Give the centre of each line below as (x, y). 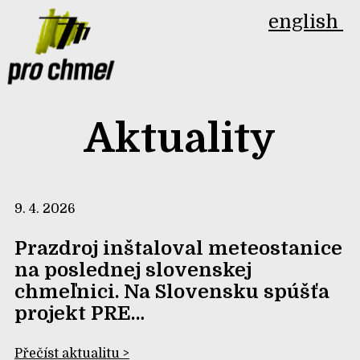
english (306, 21)
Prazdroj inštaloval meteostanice (178, 249)
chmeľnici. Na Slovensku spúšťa (172, 292)
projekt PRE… (79, 314)
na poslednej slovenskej (133, 270)
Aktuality (180, 139)
